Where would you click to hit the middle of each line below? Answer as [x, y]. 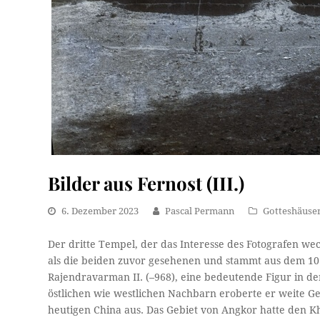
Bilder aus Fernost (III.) [146, 183]
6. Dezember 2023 [100, 211]
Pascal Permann [200, 211]
